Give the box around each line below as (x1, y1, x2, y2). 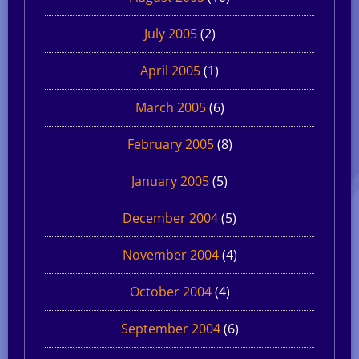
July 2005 (143, 24, 197, 42)
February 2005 (127, 135, 214, 153)
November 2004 (122, 245, 219, 264)
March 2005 (135, 98, 206, 116)
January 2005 (131, 171, 209, 190)
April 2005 (140, 61, 200, 79)
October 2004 (129, 282, 212, 301)
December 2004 (123, 208, 218, 227)
